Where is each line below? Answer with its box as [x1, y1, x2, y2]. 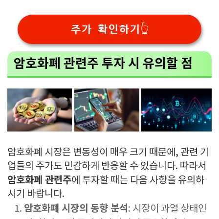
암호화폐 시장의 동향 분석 [24, 203, 128, 215]
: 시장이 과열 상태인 [128, 203, 207, 215]
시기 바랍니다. [7, 189, 65, 200]
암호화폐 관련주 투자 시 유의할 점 [13, 56, 193, 72]
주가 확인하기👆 [70, 23, 149, 35]
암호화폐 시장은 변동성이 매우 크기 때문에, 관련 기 [7, 147, 209, 159]
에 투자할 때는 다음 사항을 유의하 [71, 175, 204, 187]
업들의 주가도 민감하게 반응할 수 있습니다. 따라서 [7, 161, 206, 173]
